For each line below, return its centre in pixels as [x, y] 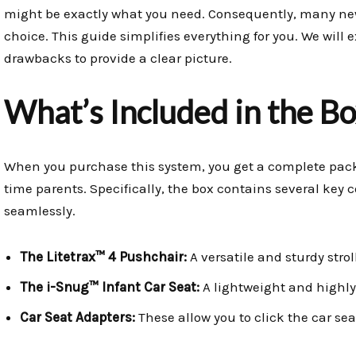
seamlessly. [40, 211]
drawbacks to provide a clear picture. [118, 58]
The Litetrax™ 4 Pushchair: [103, 257]
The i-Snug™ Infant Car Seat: [110, 287]
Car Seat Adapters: [77, 317]
